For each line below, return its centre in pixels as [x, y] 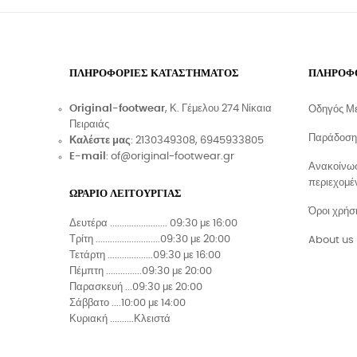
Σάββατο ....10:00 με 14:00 [127, 304]
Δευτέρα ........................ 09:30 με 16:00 [153, 224]
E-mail [88, 157]
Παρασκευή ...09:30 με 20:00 [136, 288]
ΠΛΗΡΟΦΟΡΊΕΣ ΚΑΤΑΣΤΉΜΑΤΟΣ [154, 74]
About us [331, 241]
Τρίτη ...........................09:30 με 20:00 [150, 240]
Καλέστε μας [100, 141]
